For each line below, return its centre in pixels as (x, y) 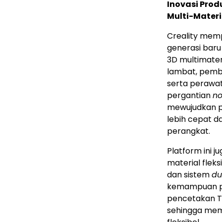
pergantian (190, 96)
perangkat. (189, 131)
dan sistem (189, 175)
